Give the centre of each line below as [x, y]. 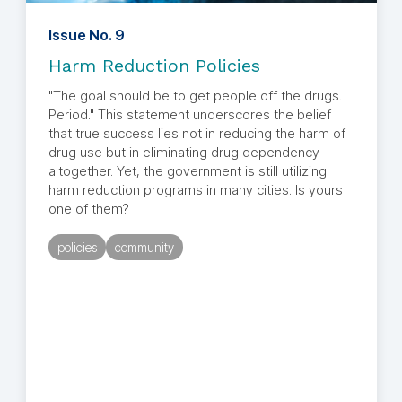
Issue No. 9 [86, 35]
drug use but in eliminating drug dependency [184, 153]
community [144, 248]
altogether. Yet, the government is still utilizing [187, 171]
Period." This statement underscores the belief [189, 115]
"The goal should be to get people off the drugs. [195, 96]
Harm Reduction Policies [154, 66]
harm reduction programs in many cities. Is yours [195, 190]
